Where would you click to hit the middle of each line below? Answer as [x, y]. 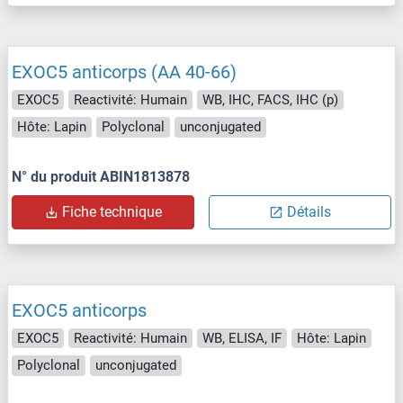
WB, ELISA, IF [242, 338]
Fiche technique [112, 211]
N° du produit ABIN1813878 [101, 176]
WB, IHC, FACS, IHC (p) [270, 99]
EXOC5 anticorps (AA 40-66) [124, 72]
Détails [309, 211]
